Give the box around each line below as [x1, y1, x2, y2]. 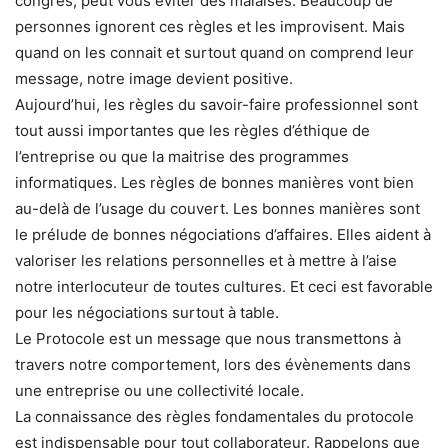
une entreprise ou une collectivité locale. [15, 380, 304, 400]
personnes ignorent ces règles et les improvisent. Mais [15, 16, 405, 36]
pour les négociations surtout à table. [15, 302, 279, 322]
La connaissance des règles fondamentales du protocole [15, 406, 414, 426]
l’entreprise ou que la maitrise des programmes [15, 146, 349, 166]
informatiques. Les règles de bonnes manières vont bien [15, 172, 414, 192]
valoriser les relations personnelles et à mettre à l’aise [15, 250, 397, 270]
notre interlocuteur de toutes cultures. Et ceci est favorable [15, 276, 433, 296]
